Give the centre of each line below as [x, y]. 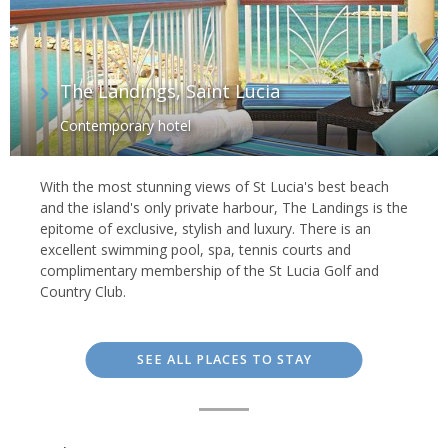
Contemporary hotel [125, 125]
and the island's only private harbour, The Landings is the [224, 207]
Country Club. [83, 291]
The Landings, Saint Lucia [170, 91]
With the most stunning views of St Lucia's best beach [214, 186]
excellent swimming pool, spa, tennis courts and [195, 249]
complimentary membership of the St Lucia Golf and [209, 270]
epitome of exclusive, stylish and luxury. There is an [205, 228]
